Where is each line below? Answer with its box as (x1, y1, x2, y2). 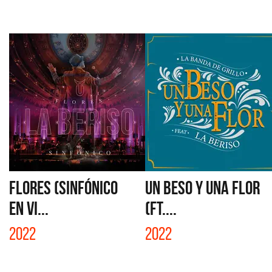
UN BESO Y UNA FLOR (145, 177, 260, 198)
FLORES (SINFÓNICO (9, 177, 118, 198)
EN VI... (9, 198, 49, 219)
